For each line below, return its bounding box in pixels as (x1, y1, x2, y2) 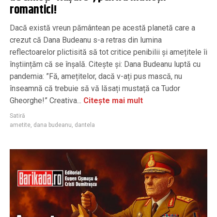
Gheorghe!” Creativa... (10, 96, 81, 105)
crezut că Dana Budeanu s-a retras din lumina (10, 35, 162, 45)
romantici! (10, 1, 57, 19)
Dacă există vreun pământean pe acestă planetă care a (10, 23, 195, 32)
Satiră (10, 112, 25, 119)
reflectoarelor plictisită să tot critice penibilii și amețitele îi (10, 47, 207, 57)
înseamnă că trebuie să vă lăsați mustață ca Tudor (10, 84, 180, 93)
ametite (10, 122, 31, 128)
